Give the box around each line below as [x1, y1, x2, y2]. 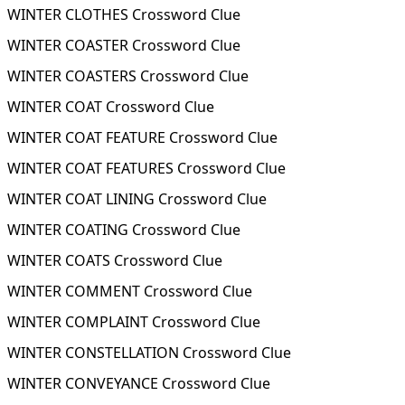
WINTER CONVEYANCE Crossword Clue [7, 373, 270, 393]
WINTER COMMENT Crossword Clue [7, 281, 252, 301]
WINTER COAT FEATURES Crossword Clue [7, 158, 286, 178]
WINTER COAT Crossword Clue [7, 97, 214, 117]
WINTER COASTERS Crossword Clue [7, 66, 249, 86]
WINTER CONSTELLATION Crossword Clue [7, 343, 291, 363]
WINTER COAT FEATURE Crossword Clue [7, 127, 278, 147]
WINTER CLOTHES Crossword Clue [7, 5, 240, 24]
